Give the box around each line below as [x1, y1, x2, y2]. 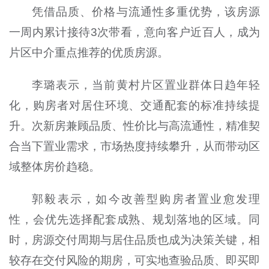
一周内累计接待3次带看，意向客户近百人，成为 [8, 26, 261, 39]
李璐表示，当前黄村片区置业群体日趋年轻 [32, 79, 261, 92]
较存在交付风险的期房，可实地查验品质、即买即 [8, 254, 261, 267]
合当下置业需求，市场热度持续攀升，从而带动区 [8, 140, 261, 153]
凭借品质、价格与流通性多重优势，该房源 [32, 5, 261, 19]
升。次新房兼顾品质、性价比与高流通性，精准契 [8, 119, 261, 133]
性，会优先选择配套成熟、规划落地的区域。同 [8, 213, 261, 226]
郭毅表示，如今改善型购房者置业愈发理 [32, 193, 261, 206]
